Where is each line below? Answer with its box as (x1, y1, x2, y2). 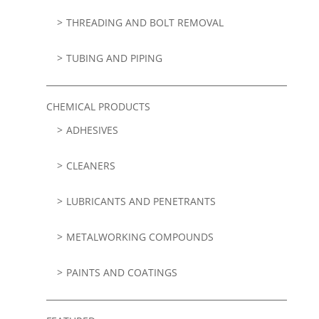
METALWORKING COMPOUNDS (66, 230, 214, 244)
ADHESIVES (66, 123, 118, 137)
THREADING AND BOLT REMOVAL (66, 16, 224, 30)
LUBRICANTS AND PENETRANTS (66, 194, 216, 209)
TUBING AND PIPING (66, 51, 162, 66)
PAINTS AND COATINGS (66, 266, 177, 280)
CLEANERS (66, 159, 115, 173)
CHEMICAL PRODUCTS (46, 100, 150, 114)
